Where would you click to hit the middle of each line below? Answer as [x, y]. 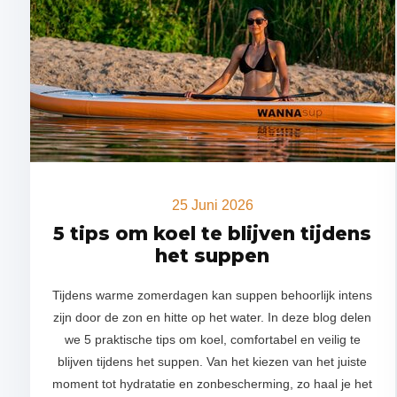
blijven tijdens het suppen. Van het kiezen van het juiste [213, 362]
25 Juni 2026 [212, 205]
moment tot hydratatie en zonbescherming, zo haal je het [213, 384]
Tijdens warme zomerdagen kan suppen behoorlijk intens [213, 295]
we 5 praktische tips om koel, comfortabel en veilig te [212, 339]
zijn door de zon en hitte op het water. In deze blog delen [213, 317]
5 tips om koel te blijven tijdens [213, 234]
